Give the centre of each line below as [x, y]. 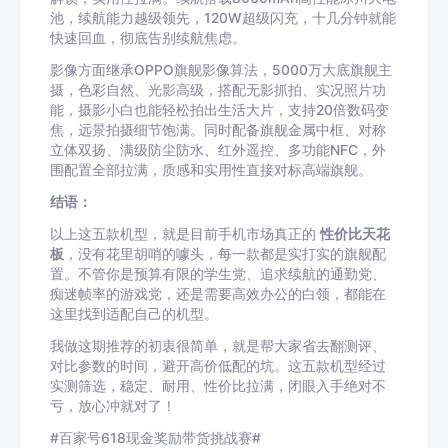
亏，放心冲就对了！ [113, 406]
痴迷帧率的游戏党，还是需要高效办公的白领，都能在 [218, 294]
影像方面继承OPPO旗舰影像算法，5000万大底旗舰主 [221, 70]
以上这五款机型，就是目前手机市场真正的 [185, 234]
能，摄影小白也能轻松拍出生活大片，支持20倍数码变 [219, 110]
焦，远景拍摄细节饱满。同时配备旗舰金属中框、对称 [218, 130]
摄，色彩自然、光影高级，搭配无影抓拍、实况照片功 [218, 90]
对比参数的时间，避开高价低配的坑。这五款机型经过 [218, 366]
